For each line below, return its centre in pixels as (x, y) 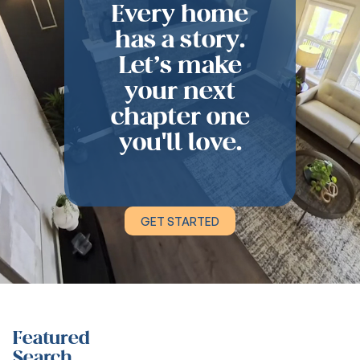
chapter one (180, 117)
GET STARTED (180, 221)
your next (180, 91)
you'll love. (180, 142)
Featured (51, 338)
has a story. (180, 39)
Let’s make (180, 65)
